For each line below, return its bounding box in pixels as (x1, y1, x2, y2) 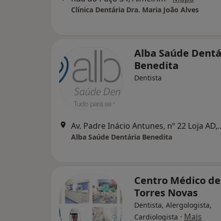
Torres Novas (134, 186, 198, 199)
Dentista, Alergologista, (134, 200, 212, 210)
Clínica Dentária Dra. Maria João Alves (71, 5, 199, 14)
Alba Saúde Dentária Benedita (71, 132, 172, 142)
